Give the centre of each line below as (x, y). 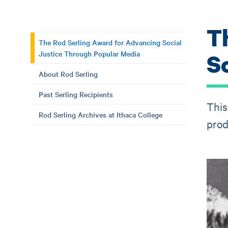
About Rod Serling (68, 74)
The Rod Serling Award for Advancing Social (110, 42)
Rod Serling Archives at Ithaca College (101, 115)
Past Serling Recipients (76, 94)
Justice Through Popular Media (89, 53)
